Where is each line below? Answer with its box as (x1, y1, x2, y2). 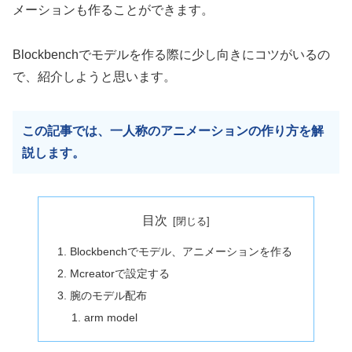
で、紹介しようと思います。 (13, 69, 176, 83)
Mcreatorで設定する (70, 266, 170, 280)
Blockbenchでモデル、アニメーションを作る (70, 245, 293, 258)
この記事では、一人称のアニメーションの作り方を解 (22, 123, 324, 137)
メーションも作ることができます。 (13, 3, 214, 17)
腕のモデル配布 (70, 288, 148, 302)
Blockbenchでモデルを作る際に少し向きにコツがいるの (13, 47, 330, 61)
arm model (83, 310, 137, 324)
